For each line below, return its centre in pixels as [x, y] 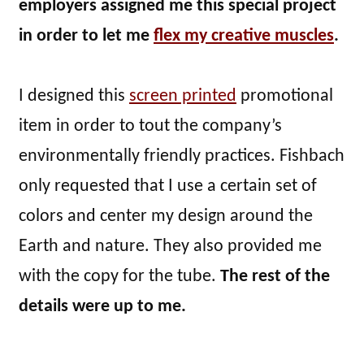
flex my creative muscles [244, 36]
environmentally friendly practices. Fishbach [182, 156]
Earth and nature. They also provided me [170, 246]
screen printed [183, 96]
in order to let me [86, 36]
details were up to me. [102, 306]
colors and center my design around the [166, 216]
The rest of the [273, 276]
